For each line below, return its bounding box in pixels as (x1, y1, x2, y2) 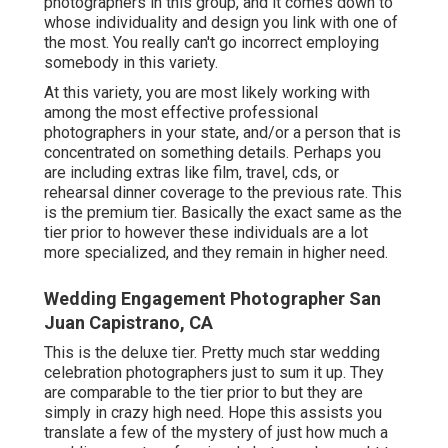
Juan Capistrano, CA (44, 312, 213, 334)
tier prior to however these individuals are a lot (44, 223, 368, 243)
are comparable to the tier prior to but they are (44, 383, 363, 403)
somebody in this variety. (44, 53, 218, 73)
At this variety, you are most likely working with (44, 83, 370, 103)
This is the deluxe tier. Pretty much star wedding (44, 343, 380, 363)
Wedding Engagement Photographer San (44, 288, 381, 310)
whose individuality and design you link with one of (44, 13, 398, 33)
